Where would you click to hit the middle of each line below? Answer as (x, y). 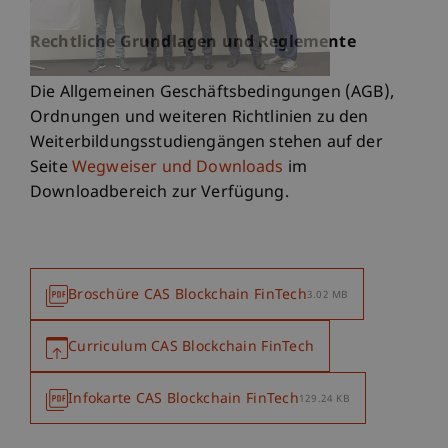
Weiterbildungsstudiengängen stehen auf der (206, 143)
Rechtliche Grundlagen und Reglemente (193, 43)
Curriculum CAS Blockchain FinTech (191, 347)
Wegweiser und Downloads (177, 168)
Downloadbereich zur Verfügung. (161, 193)
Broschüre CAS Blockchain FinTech (187, 295)
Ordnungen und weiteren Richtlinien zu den (199, 118)
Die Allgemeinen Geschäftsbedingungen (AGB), (212, 93)
